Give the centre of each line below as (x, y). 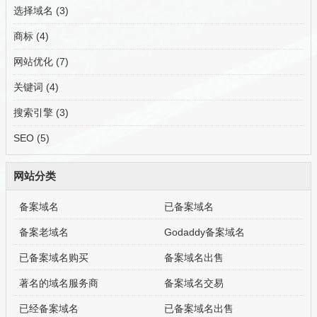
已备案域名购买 (54, 258)
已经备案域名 (49, 309)
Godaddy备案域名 (205, 232)
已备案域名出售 (199, 309)
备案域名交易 (194, 283)
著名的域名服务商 (59, 283)
